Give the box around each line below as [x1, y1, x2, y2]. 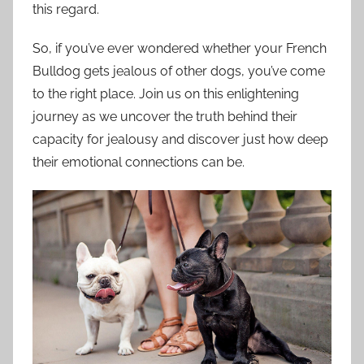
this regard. [32, 2, 99, 18]
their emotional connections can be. [32, 154, 245, 171]
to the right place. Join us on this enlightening [32, 86, 299, 102]
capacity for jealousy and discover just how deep [32, 132, 328, 148]
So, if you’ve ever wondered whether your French [32, 41, 327, 57]
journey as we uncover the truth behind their [32, 109, 297, 125]
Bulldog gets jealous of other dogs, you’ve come [32, 63, 325, 80]
